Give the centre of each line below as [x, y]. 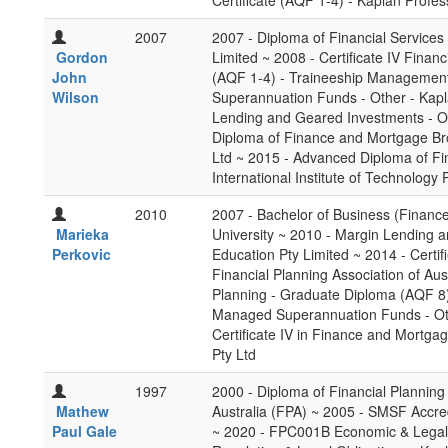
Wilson [75, 97]
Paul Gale [84, 431]
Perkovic [81, 254]
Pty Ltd [234, 354]
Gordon [82, 57]
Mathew [82, 411]
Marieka [82, 234]
